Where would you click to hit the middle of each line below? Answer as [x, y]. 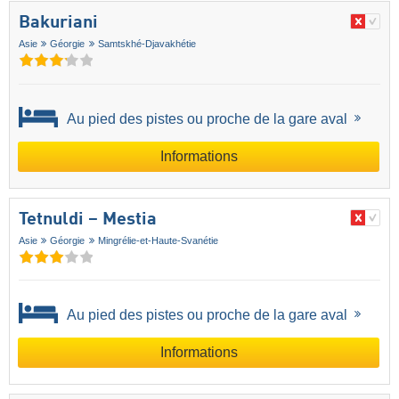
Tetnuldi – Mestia [88, 220]
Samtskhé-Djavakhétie [147, 44]
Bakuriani [58, 24]
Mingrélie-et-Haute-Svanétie [158, 240]
